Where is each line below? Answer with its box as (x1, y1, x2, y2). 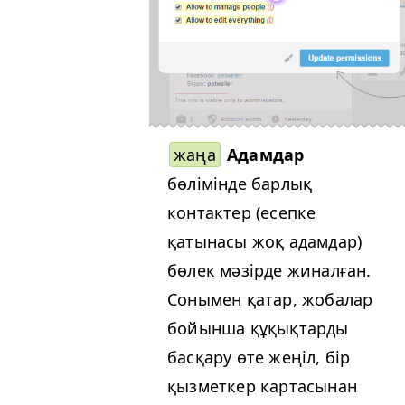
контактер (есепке (167, 202, 316, 224)
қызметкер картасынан (167, 375, 357, 398)
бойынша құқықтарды (167, 317, 349, 340)
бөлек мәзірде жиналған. (167, 259, 372, 282)
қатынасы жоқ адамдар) (167, 231, 363, 253)
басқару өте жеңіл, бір (167, 346, 351, 369)
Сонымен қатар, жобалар (167, 288, 373, 311)
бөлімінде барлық (167, 173, 313, 195)
